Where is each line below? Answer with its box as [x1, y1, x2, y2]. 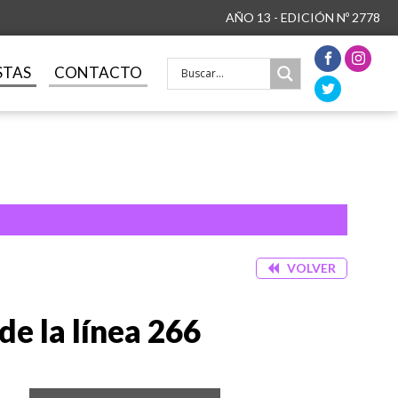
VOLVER [287, 260, 336, 275]
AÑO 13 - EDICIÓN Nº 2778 [226, 10, 380, 25]
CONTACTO [53, 62, 142, 82]
